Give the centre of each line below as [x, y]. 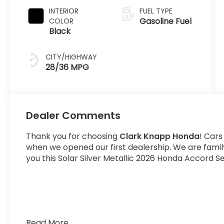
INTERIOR [64, 11]
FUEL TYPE [156, 11]
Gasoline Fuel [165, 21]
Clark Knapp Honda [160, 136]
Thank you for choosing [73, 136]
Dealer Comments [73, 116]
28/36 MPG [67, 67]
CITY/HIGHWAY [71, 57]
